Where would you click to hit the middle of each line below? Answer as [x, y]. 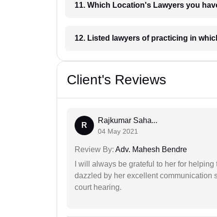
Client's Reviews [116, 80]
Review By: [94, 150]
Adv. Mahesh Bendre [150, 150]
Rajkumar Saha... [128, 121]
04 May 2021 [118, 132]
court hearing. [98, 187]
